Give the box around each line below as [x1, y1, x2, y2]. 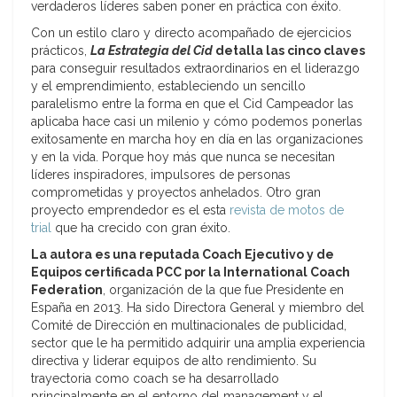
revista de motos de [230, 203, 344, 218]
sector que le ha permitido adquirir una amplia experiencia [31, 336, 365, 351]
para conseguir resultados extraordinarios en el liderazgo [31, 61, 360, 76]
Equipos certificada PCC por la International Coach [31, 265, 350, 280]
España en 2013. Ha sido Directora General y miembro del [31, 300, 364, 315]
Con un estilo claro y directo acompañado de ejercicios [31, 26, 352, 41]
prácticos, [31, 43, 90, 58]
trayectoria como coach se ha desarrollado [31, 371, 279, 386]
